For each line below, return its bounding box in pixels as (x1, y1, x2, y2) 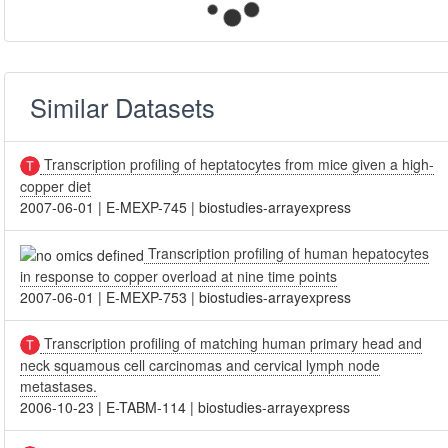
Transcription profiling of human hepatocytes (144, 243, 430, 264)
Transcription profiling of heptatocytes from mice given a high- (40, 154, 435, 174)
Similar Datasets (30, 89, 216, 125)
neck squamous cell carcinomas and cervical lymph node (20, 355, 381, 376)
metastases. (20, 376, 98, 397)
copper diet (20, 176, 92, 197)
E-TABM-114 (106, 397, 187, 418)
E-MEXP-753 (106, 287, 188, 308)
